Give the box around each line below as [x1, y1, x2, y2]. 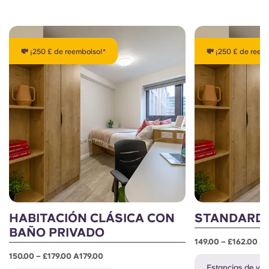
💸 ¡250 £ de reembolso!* [21, 47, 106, 56]
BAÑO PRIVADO [9, 225, 104, 240]
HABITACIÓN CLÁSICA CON [9, 211, 175, 226]
